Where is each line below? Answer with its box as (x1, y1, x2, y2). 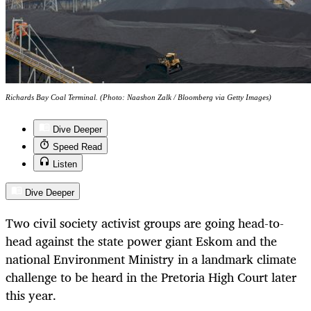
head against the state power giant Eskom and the (6, 230, 277, 252)
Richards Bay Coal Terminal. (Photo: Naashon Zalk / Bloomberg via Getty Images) (6, 93, 271, 102)
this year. (6, 285, 56, 306)
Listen (53, 159, 77, 170)
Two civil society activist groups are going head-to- (6, 212, 284, 234)
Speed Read (53, 142, 102, 153)
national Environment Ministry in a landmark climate (6, 249, 296, 270)
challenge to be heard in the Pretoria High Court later (6, 267, 296, 288)
